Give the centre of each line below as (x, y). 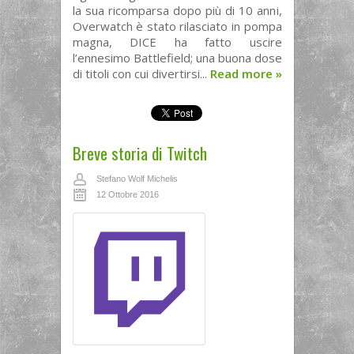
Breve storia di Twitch (139, 153)
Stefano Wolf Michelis (137, 179)
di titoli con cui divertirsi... (141, 73)
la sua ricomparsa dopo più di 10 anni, (177, 10)
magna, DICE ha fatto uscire (177, 42)
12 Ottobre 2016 (127, 194)
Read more (243, 73)
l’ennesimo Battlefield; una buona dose (177, 58)
